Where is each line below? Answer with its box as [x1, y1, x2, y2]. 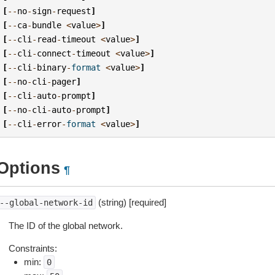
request [56, 6, 91, 16]
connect [37, 48, 72, 58]
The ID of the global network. [8, 220, 123, 231]
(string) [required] [95, 197, 166, 207]
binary [37, 62, 67, 72]
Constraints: [8, 243, 57, 254]
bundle [32, 20, 62, 30]
